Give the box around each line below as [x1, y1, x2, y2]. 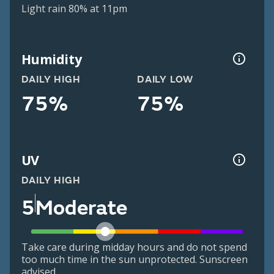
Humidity [21, 50, 82, 68]
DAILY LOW [137, 73, 194, 86]
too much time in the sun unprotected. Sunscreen [21, 253, 248, 267]
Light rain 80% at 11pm [21, 2, 127, 16]
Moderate [35, 194, 127, 221]
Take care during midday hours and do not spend [21, 240, 247, 254]
